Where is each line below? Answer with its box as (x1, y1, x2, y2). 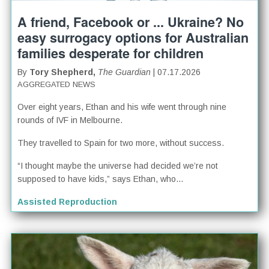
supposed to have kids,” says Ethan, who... (17, 174, 184, 184)
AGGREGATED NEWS (17, 79, 96, 89)
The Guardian (98, 67, 151, 77)
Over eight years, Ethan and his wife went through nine (17, 101, 227, 112)
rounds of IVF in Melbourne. (17, 115, 123, 125)
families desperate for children (17, 43, 204, 62)
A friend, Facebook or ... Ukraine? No (17, 12, 244, 31)
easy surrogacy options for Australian (17, 28, 249, 47)
